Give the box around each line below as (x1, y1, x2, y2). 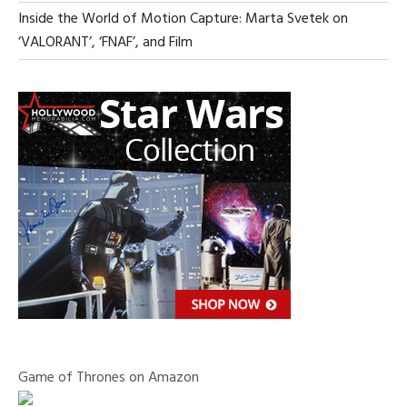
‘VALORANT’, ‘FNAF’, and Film (18, 31, 193, 55)
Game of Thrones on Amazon (18, 365, 199, 390)
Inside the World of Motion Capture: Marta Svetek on (18, 7, 348, 32)
